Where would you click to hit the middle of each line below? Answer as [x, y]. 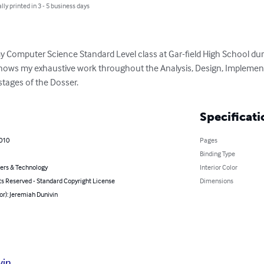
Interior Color [218, 167]
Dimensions [216, 181]
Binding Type [217, 154]
